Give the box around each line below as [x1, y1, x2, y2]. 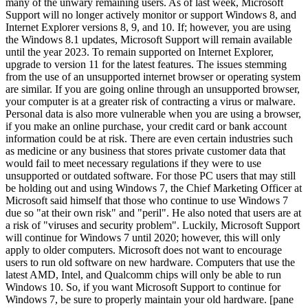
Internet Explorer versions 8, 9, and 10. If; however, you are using [5, 21, 291, 33]
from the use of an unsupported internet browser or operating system [5, 70, 300, 82]
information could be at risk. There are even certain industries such [5, 132, 293, 144]
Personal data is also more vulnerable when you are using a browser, [5, 107, 301, 120]
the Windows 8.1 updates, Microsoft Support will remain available [5, 33, 292, 45]
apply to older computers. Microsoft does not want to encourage [5, 243, 282, 256]
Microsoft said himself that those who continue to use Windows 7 [5, 194, 288, 206]
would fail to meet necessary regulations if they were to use [5, 157, 261, 169]
